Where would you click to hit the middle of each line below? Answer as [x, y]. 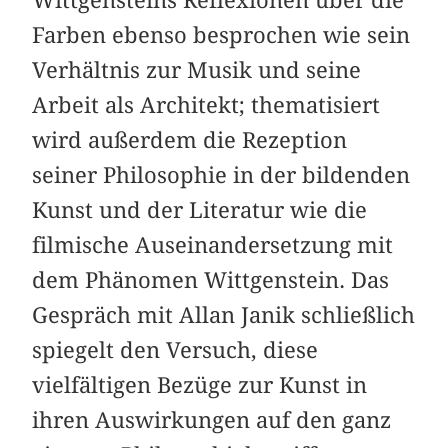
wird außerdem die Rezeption [190, 140]
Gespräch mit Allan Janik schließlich [224, 315]
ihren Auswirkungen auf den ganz [212, 420]
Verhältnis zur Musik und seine [197, 70]
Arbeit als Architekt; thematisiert [206, 105]
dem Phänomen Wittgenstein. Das [211, 280]
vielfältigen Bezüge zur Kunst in [200, 385]
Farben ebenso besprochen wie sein [221, 35]
